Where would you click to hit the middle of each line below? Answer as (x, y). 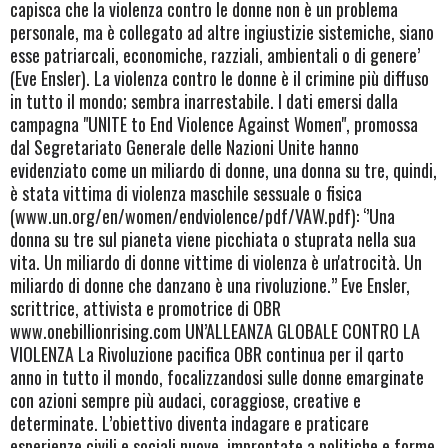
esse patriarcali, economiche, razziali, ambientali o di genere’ (215, 54)
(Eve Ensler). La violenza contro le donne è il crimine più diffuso (219, 77)
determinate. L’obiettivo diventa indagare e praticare (189, 422)
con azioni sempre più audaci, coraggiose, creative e (185, 399)
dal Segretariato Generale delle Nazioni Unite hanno (184, 146)
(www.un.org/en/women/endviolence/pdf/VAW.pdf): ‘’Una (202, 215)
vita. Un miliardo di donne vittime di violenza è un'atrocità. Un (216, 261)
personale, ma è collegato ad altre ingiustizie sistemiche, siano (222, 31)
